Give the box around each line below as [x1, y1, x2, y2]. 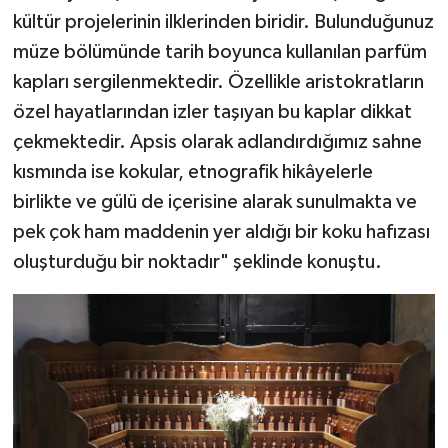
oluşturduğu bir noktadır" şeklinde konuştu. [12, 252, 382, 273]
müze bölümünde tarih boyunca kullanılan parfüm [12, 42, 427, 63]
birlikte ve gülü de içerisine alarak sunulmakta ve [12, 192, 417, 213]
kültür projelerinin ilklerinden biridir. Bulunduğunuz [12, 12, 434, 33]
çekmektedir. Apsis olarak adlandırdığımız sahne [12, 132, 422, 153]
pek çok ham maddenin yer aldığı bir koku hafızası [12, 222, 430, 243]
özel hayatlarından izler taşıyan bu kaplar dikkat [12, 102, 412, 123]
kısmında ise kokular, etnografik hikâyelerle [12, 162, 373, 183]
